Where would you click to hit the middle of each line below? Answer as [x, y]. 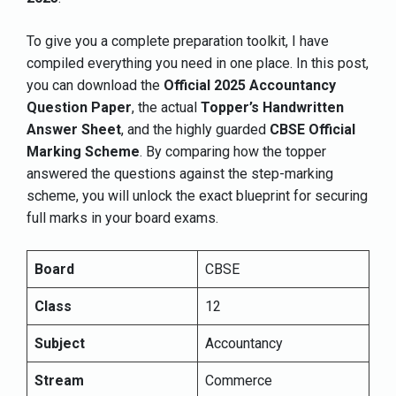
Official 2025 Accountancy [250, 86]
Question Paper [79, 108]
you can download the [95, 86]
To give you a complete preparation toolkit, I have [178, 42]
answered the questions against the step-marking [180, 174]
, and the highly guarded [195, 130]
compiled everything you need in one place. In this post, [198, 64]
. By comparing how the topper [233, 152]
